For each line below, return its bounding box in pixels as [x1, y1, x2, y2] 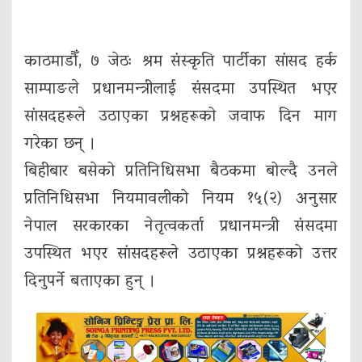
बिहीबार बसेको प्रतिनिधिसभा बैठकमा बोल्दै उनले [24, 157, 338, 188]
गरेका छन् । [24, 129, 97, 161]
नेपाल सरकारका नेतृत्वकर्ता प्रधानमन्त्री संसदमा [24, 212, 338, 243]
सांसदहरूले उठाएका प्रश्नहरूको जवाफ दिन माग [24, 102, 338, 133]
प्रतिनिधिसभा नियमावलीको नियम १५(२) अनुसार [24, 184, 338, 216]
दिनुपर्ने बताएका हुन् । [24, 267, 156, 298]
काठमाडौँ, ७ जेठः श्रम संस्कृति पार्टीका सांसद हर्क [24, 47, 338, 78]
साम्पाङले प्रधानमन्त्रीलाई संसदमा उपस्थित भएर [24, 74, 338, 106]
